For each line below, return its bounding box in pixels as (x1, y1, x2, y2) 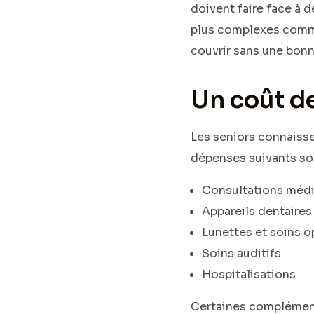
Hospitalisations (202, 266, 296, 282)
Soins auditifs (202, 245, 281, 261)
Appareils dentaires (202, 203, 312, 219)
